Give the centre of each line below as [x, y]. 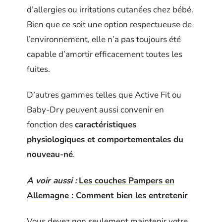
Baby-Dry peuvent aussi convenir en [95, 110]
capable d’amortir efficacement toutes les [105, 54]
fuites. [38, 69]
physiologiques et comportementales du [105, 139]
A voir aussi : [52, 180]
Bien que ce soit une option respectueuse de [109, 24]
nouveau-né [50, 154]
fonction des [51, 125]
